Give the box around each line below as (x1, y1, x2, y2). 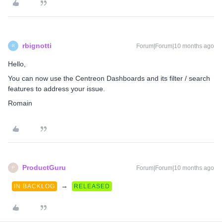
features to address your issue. (8, 85, 105, 93)
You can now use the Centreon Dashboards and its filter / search (8, 74, 210, 82)
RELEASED (74, 183, 110, 190)
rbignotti (22, 42, 52, 50)
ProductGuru (22, 164, 66, 171)
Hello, (8, 60, 26, 68)
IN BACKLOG (14, 183, 55, 190)
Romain (8, 99, 32, 107)
